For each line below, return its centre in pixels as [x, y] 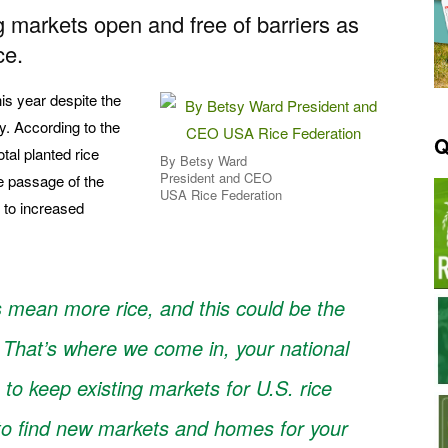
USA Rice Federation [221, 195]
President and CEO [216, 178]
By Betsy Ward [203, 161]
